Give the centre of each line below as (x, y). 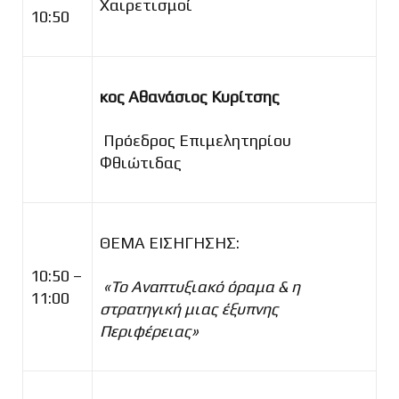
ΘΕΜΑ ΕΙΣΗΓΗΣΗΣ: (170, 242)
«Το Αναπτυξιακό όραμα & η (202, 286)
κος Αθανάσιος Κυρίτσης (190, 96)
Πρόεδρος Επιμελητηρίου (197, 140)
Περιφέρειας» (149, 330)
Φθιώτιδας (141, 162)
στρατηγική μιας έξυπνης (189, 308)
